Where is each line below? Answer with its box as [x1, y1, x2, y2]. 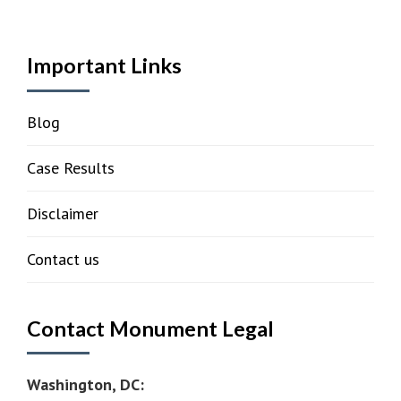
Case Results [27, 157, 115, 178]
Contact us [27, 248, 99, 269]
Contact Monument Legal [27, 315, 274, 341]
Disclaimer [27, 202, 98, 224]
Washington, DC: [27, 373, 144, 395]
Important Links [27, 53, 182, 79]
